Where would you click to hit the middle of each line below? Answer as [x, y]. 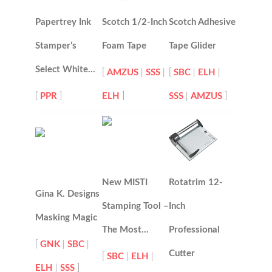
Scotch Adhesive [202, 22]
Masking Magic [66, 218]
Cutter [182, 254]
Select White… [66, 70]
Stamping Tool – [136, 206]
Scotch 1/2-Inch [135, 22]
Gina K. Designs [68, 194]
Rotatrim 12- [196, 183]
